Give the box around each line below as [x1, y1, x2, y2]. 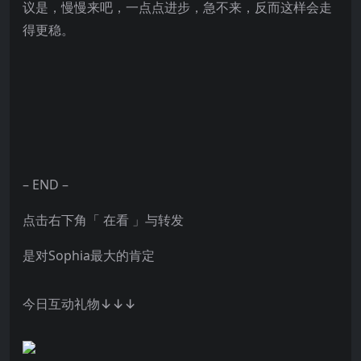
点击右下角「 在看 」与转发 [23, 210, 184, 229]
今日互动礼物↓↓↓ [23, 294, 136, 313]
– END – [23, 175, 68, 193]
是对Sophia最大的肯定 [23, 246, 158, 264]
